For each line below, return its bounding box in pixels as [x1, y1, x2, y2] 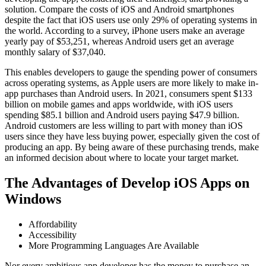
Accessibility [28, 229, 77, 240]
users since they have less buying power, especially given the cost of [5, 131, 259, 142]
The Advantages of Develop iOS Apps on [5, 175, 249, 191]
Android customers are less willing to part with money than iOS [5, 121, 243, 131]
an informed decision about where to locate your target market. [5, 153, 239, 163]
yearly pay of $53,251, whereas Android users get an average [5, 36, 234, 47]
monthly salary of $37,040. [5, 47, 108, 58]
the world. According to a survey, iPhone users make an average [5, 26, 245, 36]
